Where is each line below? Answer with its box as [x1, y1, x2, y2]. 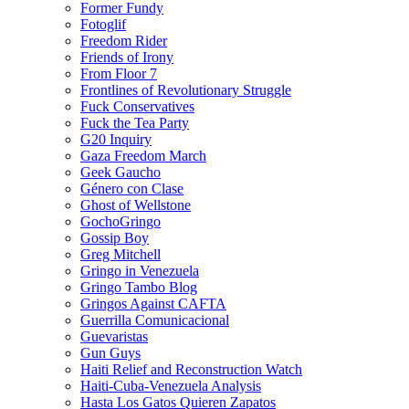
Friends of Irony [80, 48, 173, 65]
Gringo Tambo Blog [80, 278, 197, 295]
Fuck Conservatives [80, 98, 194, 114]
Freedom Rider [80, 32, 167, 48]
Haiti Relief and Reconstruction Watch [80, 361, 302, 377]
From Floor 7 [80, 65, 157, 81]
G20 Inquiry [80, 131, 152, 147]
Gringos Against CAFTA [80, 295, 226, 311]
